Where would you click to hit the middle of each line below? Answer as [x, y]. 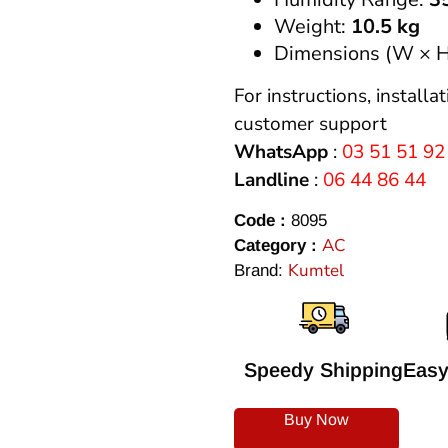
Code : [262, 221]
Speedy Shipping [323, 370]
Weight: [312, 26]
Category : [275, 246]
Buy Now [316, 420]
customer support [310, 123]
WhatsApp [281, 151]
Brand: [261, 271]
